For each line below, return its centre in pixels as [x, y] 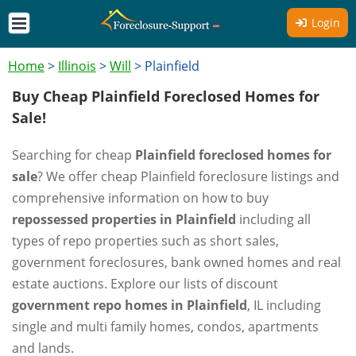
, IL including [284, 305]
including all [273, 219]
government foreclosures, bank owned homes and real [176, 262]
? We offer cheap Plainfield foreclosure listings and [188, 176]
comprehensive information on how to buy [140, 198]
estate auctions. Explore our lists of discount [145, 284]
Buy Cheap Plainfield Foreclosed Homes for [166, 96]
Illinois [77, 66]
